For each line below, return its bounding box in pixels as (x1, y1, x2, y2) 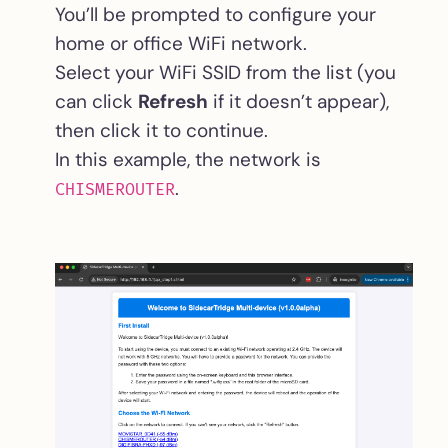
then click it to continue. (55, 118, 268, 144)
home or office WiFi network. (55, 31, 307, 57)
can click (55, 89, 138, 115)
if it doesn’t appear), (208, 89, 389, 115)
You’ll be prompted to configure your (55, 2, 376, 28)
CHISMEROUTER (55, 179, 175, 200)
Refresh (138, 89, 208, 115)
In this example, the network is (55, 147, 321, 173)
